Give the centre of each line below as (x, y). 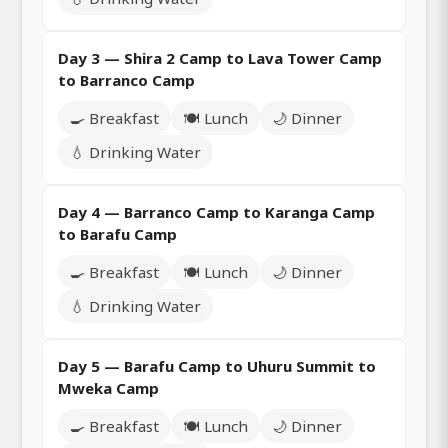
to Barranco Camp (126, 79)
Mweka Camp (108, 387)
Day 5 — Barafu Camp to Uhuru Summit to (217, 365)
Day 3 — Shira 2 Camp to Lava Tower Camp (220, 57)
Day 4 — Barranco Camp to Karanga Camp (216, 211)
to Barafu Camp (117, 233)
